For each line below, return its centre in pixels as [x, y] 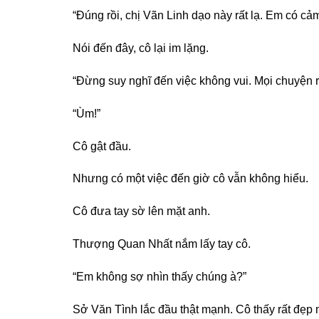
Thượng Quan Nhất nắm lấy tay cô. [162, 244]
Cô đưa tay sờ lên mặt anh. [141, 211]
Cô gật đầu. [102, 146]
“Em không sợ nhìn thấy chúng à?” [159, 276]
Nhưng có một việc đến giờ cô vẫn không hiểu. [190, 179]
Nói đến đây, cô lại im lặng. [141, 48]
